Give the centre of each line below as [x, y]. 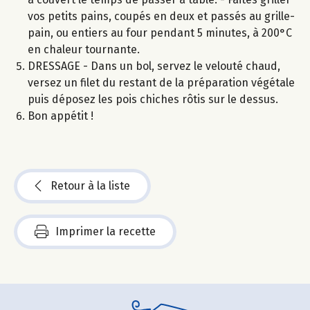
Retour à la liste [90, 186]
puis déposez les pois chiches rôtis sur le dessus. [153, 100]
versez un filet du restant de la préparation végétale [161, 83]
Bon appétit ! [61, 116]
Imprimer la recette [106, 232]
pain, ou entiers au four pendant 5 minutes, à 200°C [160, 33]
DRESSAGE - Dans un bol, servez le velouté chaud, [154, 66]
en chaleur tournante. [84, 50]
